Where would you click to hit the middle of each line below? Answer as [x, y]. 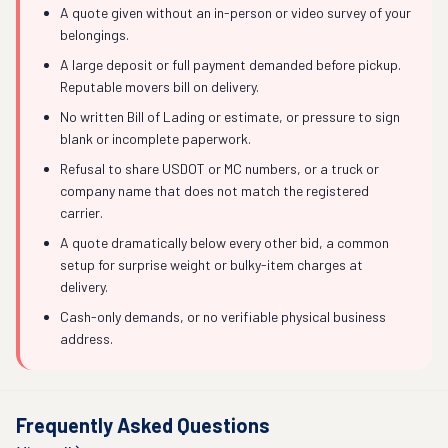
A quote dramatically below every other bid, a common [224, 242]
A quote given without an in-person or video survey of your [235, 12]
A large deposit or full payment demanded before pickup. [230, 64]
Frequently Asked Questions [143, 425]
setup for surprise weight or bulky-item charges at [211, 264]
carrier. [81, 212]
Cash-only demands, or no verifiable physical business [223, 316]
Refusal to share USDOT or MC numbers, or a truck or [219, 168]
